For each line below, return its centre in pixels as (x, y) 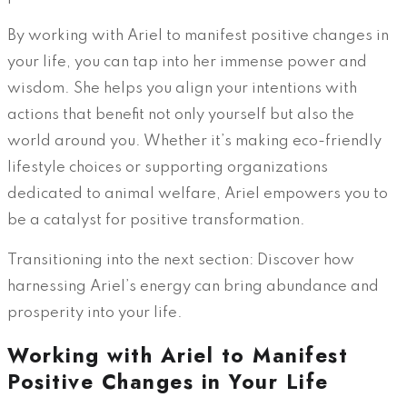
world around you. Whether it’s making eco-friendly (194, 141)
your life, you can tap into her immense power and (187, 62)
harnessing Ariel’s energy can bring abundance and (193, 286)
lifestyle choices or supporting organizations (168, 167)
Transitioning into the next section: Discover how (181, 260)
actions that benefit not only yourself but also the (181, 114)
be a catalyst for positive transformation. (156, 220)
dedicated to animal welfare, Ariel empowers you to (198, 194)
